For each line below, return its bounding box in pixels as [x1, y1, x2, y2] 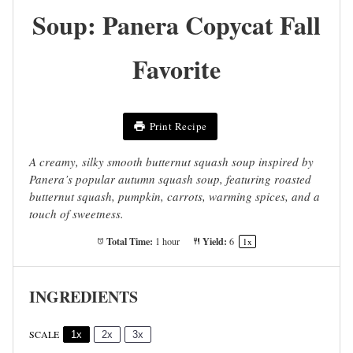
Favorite [132, 50, 221, 88]
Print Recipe [149, 119, 207, 133]
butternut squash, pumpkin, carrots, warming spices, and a [29, 188, 320, 204]
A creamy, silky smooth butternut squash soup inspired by [29, 153, 314, 169]
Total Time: [104, 233, 154, 248]
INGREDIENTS [29, 284, 138, 308]
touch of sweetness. [29, 205, 124, 221]
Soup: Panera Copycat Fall [32, 6, 321, 44]
